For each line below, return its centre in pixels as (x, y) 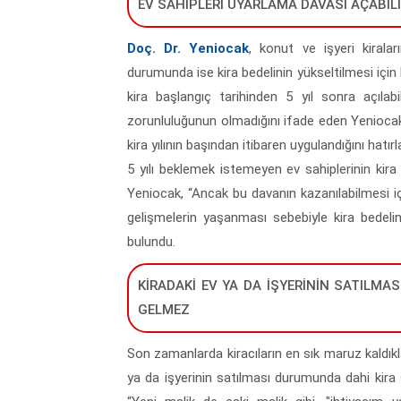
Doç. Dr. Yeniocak (188, 48)
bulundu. (153, 241)
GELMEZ (166, 309)
